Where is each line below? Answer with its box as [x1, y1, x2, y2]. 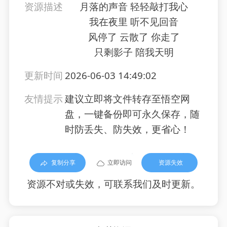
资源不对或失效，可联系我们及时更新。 [27, 177, 200, 191]
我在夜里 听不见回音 [89, 15, 178, 29]
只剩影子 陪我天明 [94, 46, 174, 59]
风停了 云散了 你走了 [88, 30, 180, 44]
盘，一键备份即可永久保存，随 [64, 107, 200, 121]
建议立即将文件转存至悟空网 [64, 92, 190, 106]
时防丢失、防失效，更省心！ [64, 123, 190, 136]
